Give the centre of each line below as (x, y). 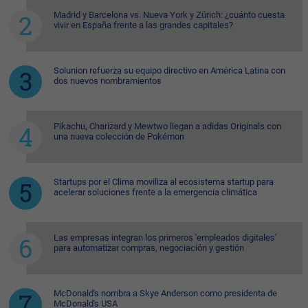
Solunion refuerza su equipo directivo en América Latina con (169, 71)
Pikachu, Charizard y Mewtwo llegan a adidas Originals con (167, 126)
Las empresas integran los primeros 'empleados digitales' (165, 238)
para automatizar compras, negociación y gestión (149, 248)
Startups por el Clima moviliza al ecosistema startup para (164, 182)
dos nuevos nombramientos (108, 81)
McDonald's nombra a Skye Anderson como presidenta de (165, 294)
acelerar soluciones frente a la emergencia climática (155, 192)
